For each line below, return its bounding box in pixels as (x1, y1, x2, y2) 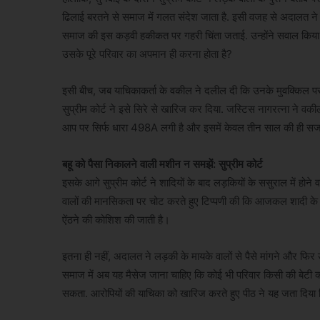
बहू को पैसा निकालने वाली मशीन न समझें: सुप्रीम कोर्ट (62, 157, 263, 171)
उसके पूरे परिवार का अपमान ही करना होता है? (62, 47, 232, 61)
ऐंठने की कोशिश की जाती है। (62, 213, 173, 227)
